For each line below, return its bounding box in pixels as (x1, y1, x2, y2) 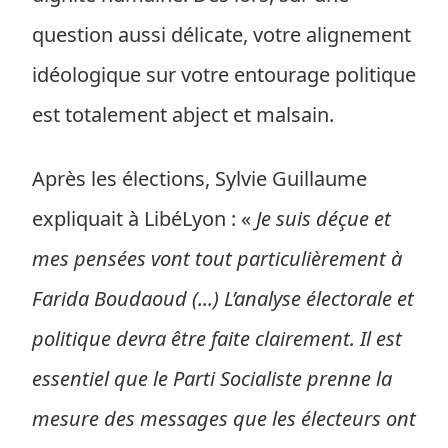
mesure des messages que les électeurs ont (32, 405, 416, 432)
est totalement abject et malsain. (32, 101, 334, 128)
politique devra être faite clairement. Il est (32, 325, 402, 352)
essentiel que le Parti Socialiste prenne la (32, 365, 392, 392)
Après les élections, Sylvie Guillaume (32, 165, 367, 192)
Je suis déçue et (256, 205, 391, 232)
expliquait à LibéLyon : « (32, 205, 256, 232)
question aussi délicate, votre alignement (32, 21, 411, 48)
